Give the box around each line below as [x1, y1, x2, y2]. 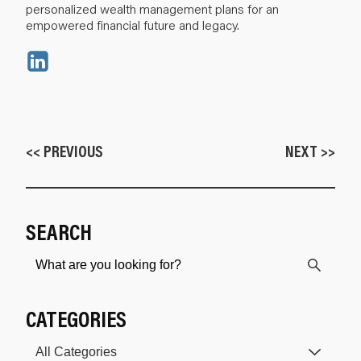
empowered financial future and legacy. [26, 15, 239, 33]
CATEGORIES [26, 304, 127, 333]
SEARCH [26, 217, 92, 246]
